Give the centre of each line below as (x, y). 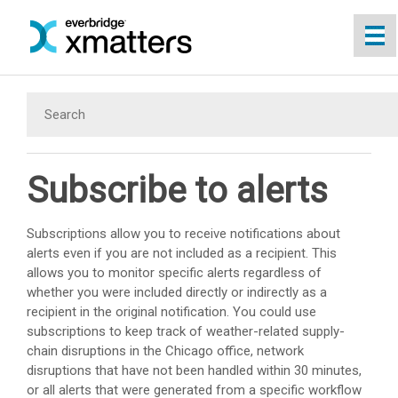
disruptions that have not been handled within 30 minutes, (194, 370)
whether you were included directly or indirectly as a (177, 292)
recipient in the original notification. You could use (171, 311)
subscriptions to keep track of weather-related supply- (186, 331)
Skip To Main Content (199, 26)
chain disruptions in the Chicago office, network (165, 350)
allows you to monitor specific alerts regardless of (174, 272)
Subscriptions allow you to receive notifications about (183, 233)
